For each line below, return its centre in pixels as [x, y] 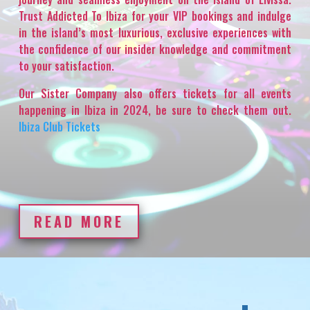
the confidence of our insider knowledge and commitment [155, 49]
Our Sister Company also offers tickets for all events [155, 94]
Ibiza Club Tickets [59, 127]
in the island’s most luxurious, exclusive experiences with [155, 33]
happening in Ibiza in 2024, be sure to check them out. [155, 110]
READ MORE [79, 222]
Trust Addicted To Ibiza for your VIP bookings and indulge [155, 16]
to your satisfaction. [66, 66]
